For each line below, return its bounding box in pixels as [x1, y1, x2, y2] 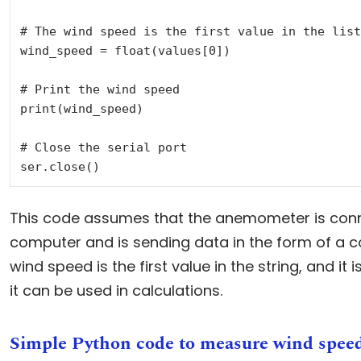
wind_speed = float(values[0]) [19, 43, 230, 58]
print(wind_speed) [19, 101, 143, 116]
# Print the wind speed [19, 81, 180, 97]
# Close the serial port [19, 139, 187, 155]
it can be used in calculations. [9, 280, 222, 301]
